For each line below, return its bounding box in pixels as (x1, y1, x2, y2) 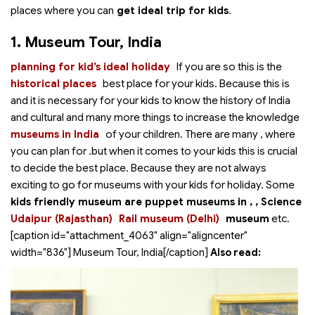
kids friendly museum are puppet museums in (11, 195, 250, 208)
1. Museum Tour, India (11, 33, 162, 51)
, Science (255, 195, 302, 208)
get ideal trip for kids (114, 4, 229, 17)
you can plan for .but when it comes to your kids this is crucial (11, 145, 297, 157)
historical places (11, 77, 96, 90)
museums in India (11, 128, 99, 141)
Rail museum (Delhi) (119, 212, 219, 225)
